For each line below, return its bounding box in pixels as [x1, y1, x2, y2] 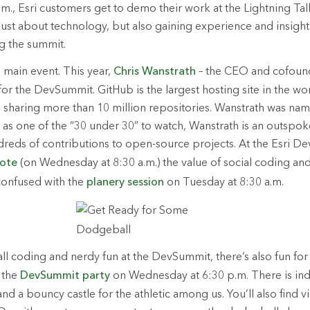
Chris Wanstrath [113, 66, 196, 78]
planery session [86, 177, 164, 189]
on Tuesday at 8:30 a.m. [164, 177, 284, 189]
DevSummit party [20, 271, 110, 282]
